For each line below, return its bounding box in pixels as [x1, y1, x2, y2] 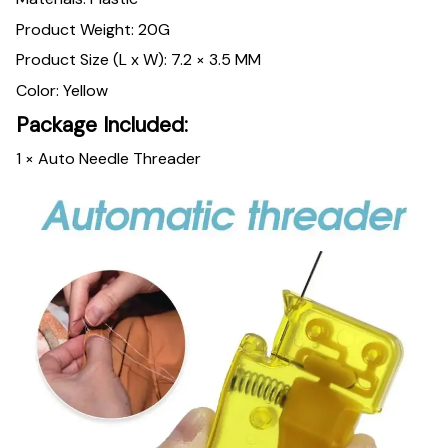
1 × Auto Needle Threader [16, 148, 201, 170]
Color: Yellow [16, 79, 108, 101]
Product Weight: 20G [16, 18, 170, 40]
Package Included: [16, 110, 188, 139]
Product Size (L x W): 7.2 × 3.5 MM [16, 49, 261, 71]
